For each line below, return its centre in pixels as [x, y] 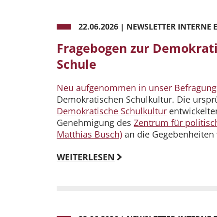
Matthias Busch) [89, 134]
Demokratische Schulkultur [112, 111]
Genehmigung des [95, 123]
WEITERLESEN [86, 157]
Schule [77, 64]
